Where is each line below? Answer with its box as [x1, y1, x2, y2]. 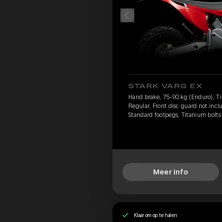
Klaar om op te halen [133, 212, 177, 218]
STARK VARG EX [128, 84, 203, 90]
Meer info [153, 167, 188, 176]
